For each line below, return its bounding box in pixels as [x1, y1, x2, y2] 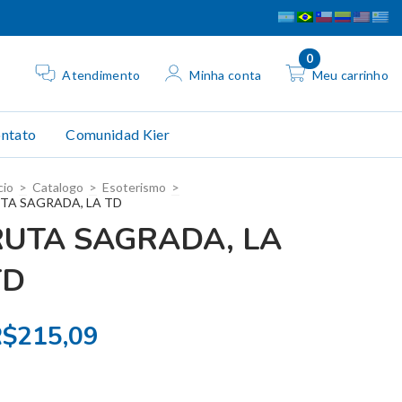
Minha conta [189, 67, 262, 83]
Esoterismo [102, 179, 166, 196]
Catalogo [32, 179, 83, 196]
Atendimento [62, 67, 141, 83]
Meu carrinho [311, 67, 389, 83]
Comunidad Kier [66, 126, 170, 144]
